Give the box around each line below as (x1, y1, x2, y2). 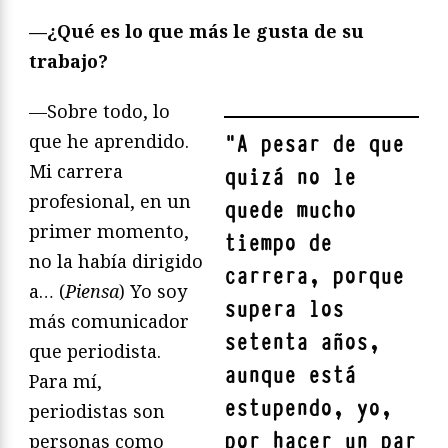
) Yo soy (119, 279, 187, 304)
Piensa (65, 279, 119, 304)
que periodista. (29, 339, 161, 364)
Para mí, (29, 369, 102, 394)
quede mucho (224, 196, 356, 226)
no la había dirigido (29, 249, 203, 274)
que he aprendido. (29, 129, 189, 154)
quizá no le (224, 163, 356, 193)
